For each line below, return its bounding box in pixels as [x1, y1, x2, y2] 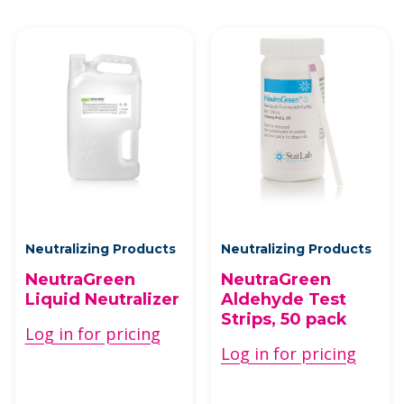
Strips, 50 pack [221, 309, 347, 329]
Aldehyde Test [221, 289, 346, 309]
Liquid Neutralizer [24, 289, 179, 309]
